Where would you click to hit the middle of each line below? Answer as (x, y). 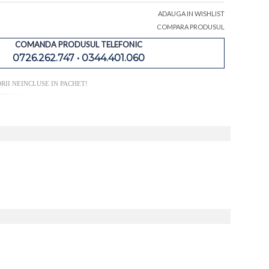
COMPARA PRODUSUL (190, 27)
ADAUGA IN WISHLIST (191, 14)
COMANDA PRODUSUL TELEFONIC (79, 45)
